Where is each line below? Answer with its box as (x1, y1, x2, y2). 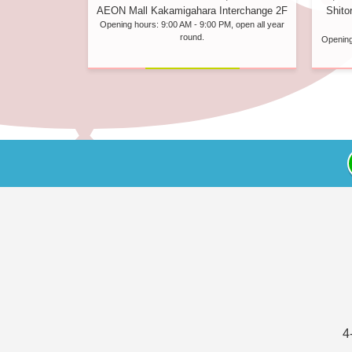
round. (180, 32, 204, 42)
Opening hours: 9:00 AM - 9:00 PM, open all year (100, 20, 284, 30)
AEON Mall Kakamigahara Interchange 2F (97, 5, 288, 17)
